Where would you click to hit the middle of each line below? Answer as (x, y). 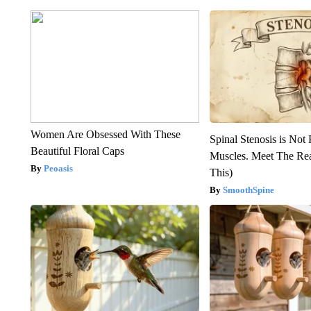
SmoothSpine (249, 190)
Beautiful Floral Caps (77, 151)
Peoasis (58, 168)
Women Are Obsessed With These (105, 134)
